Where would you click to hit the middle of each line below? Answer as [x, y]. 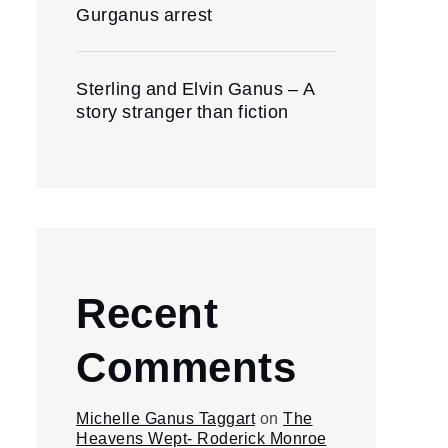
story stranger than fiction [182, 111]
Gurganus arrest [144, 14]
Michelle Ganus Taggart [165, 418]
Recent [147, 311]
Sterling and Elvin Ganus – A [195, 88]
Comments [186, 365]
